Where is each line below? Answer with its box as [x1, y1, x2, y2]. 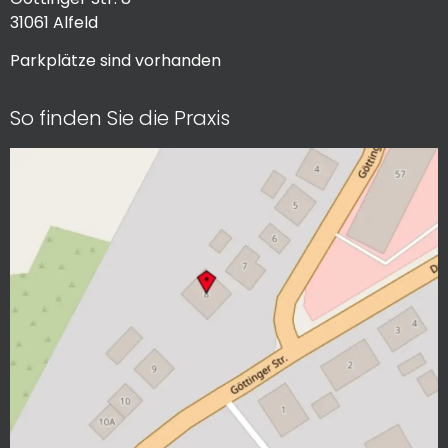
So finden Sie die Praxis [10, 103, 230, 132]
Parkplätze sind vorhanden [10, 49, 221, 73]
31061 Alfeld [10, 11, 98, 35]
